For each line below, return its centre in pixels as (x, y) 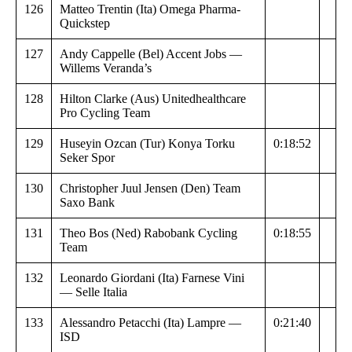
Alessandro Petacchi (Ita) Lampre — (150, 322)
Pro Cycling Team (105, 112)
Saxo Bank (87, 202)
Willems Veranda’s (106, 68)
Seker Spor (87, 157)
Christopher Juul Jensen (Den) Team (150, 188)
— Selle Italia (93, 291)
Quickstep (85, 23)
